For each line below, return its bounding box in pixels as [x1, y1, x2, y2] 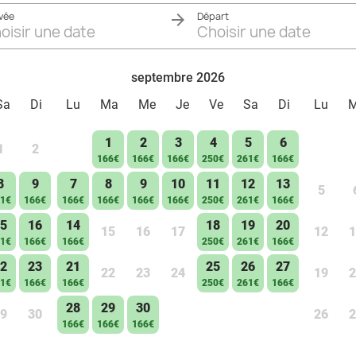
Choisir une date [197, 22, 311, 42]
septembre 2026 [131, 70, 225, 85]
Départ [197, 10, 229, 23]
